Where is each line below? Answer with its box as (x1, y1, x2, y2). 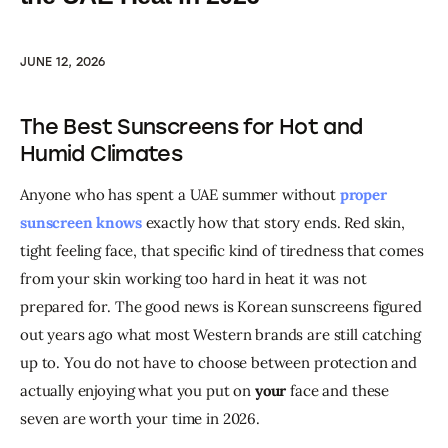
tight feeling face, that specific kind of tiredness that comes (20, 241, 428, 261)
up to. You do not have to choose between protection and (20, 353, 421, 373)
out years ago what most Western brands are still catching (20, 325, 425, 345)
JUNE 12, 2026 (20, 54, 105, 69)
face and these (286, 381, 393, 401)
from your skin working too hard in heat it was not (20, 269, 371, 289)
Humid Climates (20, 141, 183, 167)
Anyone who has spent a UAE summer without (20, 185, 340, 205)
